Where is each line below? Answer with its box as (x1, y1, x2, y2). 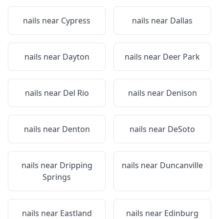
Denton (62, 124, 90, 134)
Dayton (62, 51, 89, 62)
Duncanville (160, 160, 203, 171)
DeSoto (168, 124, 195, 134)
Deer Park (163, 51, 200, 62)
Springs (43, 172, 71, 182)
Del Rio (63, 88, 89, 98)
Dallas (170, 15, 193, 26)
